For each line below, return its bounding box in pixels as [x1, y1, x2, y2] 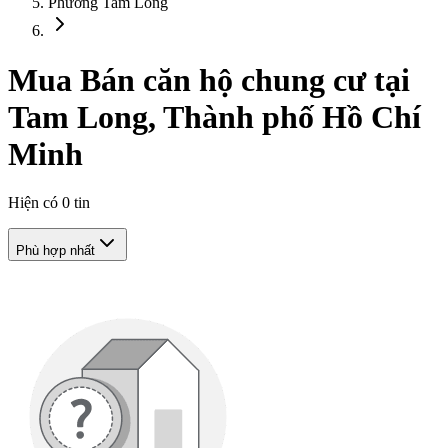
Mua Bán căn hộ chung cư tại [8, 61, 410, 98]
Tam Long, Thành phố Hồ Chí [8, 98, 421, 135]
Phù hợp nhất [16, 243, 95, 259]
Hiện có [8, 194, 62, 212]
